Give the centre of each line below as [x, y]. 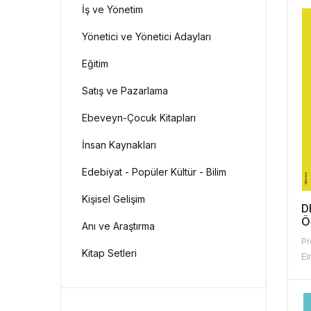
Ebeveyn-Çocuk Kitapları [139, 118]
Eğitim [95, 64]
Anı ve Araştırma [118, 226]
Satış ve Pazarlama [125, 91]
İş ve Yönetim [112, 10]
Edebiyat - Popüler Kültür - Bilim [154, 172]
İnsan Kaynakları [119, 145]
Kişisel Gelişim [114, 199]
